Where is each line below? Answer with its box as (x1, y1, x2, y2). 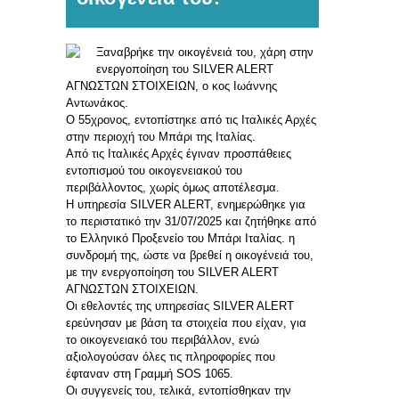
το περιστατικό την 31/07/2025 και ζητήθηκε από (66, 214, 316, 228)
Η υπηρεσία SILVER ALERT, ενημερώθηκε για (66, 197, 305, 211)
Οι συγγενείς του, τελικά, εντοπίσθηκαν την (66, 383, 291, 397)
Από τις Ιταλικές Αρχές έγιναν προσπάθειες (66, 146, 291, 160)
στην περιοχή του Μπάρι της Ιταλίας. (66, 129, 256, 143)
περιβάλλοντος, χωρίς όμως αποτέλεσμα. (66, 180, 280, 194)
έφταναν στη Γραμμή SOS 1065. (66, 366, 233, 380)
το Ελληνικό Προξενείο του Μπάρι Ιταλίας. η (66, 231, 295, 245)
